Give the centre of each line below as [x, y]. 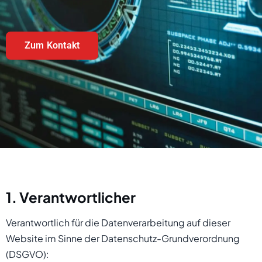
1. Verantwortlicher [71, 197]
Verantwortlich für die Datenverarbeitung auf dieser [118, 223]
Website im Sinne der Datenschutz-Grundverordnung [123, 238]
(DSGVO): [27, 254]
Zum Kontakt [52, 45]
